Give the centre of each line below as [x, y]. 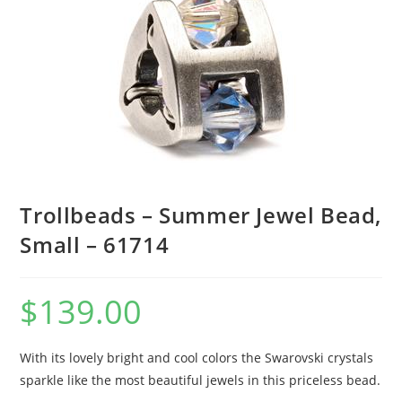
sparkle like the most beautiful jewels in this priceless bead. [201, 380]
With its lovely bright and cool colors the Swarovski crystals [197, 357]
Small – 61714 [95, 244]
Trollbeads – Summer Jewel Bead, [201, 214]
